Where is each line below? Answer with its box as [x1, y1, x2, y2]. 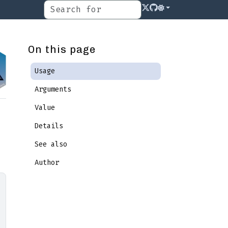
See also [34, 140, 68, 149]
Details [34, 122, 64, 130]
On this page [27, 43, 96, 55]
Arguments [34, 85, 72, 94]
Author [34, 158, 59, 167]
